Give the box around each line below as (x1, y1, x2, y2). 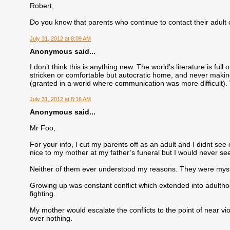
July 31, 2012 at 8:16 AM (30, 96, 91, 103)
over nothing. (30, 214, 73, 222)
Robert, (30, 2, 54, 10)
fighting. (30, 189, 56, 198)
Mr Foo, (30, 123, 56, 132)
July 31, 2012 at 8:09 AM (30, 35, 91, 42)
